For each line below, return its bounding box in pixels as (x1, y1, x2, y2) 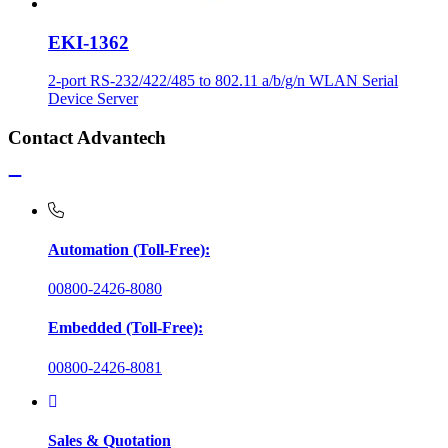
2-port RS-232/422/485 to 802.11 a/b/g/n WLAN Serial (48, 72, 398, 90)
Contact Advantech (8, 126, 166, 148)
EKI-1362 (48, 31, 129, 53)
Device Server (48, 90, 138, 108)
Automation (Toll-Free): (48, 240, 210, 258)
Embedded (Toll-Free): (48, 319, 203, 337)
